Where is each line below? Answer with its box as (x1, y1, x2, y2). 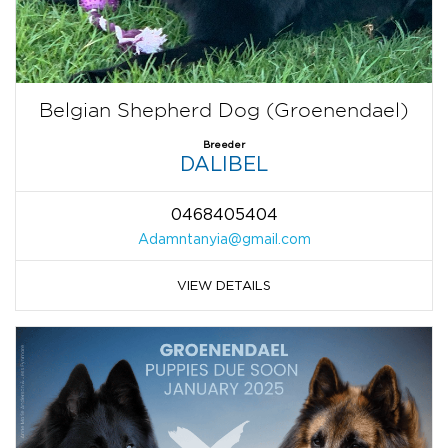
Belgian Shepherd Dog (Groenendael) (39, 99, 409, 122)
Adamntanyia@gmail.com (137, 231, 311, 247)
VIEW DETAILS (177, 278, 271, 293)
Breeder (203, 139, 245, 151)
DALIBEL (180, 153, 268, 175)
